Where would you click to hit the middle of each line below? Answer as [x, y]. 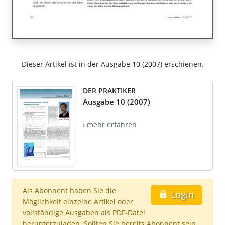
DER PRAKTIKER [109, 90]
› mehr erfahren [110, 124]
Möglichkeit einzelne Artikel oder [78, 201]
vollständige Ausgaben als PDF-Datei [84, 212]
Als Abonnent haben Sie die [69, 190]
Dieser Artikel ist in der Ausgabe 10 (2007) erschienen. [113, 64]
